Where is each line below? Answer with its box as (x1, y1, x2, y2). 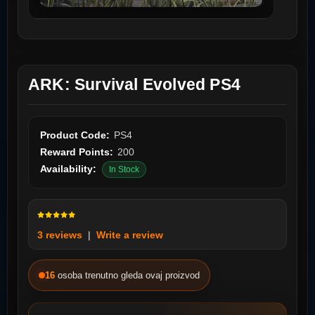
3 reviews (37, 229, 82, 241)
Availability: (40, 163, 96, 175)
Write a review (96, 229, 163, 241)
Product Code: (40, 129, 110, 141)
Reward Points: (40, 146, 113, 158)
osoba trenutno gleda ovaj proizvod (58, 269, 200, 281)
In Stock (109, 165, 139, 175)
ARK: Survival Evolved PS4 (28, 75, 240, 94)
